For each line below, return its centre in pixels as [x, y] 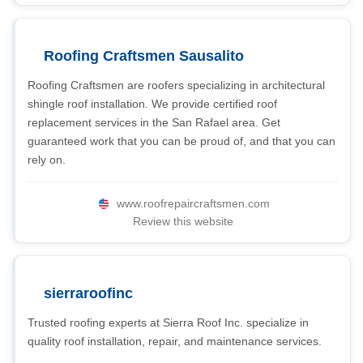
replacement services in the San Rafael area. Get [154, 122]
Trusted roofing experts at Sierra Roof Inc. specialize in [168, 322]
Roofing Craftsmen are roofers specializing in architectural [176, 85]
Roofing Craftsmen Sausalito [144, 56]
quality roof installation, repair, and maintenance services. [175, 341]
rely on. [47, 160]
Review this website [183, 221]
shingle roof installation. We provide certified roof [152, 104]
